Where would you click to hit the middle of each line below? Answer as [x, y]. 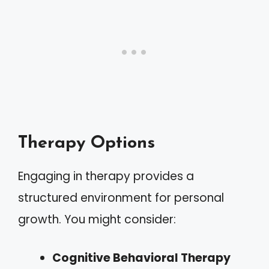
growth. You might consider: [97, 219]
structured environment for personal [121, 198]
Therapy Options [86, 143]
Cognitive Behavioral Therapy [141, 258]
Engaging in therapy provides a [106, 176]
